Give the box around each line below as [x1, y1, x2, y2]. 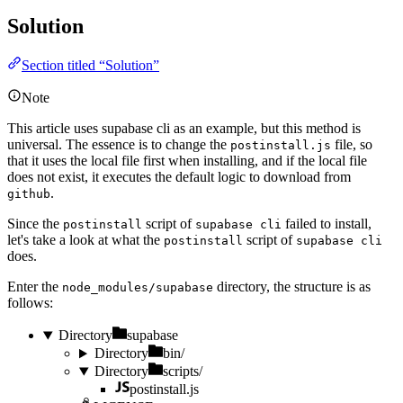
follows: [7, 295, 53, 311]
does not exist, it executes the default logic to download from [7, 169, 351, 185]
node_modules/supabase [62, 281, 213, 295]
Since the [7, 216, 63, 232]
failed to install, [282, 216, 372, 232]
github [7, 187, 50, 201]
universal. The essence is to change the [7, 137, 230, 153]
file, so [331, 137, 372, 153]
